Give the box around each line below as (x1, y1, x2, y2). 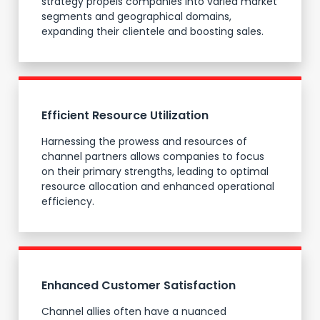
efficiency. (41, 194, 94, 209)
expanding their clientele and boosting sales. (41, 24, 264, 39)
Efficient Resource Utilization (41, 106, 209, 124)
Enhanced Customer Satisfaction (41, 276, 236, 294)
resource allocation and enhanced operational (41, 179, 274, 194)
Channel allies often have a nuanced (41, 304, 226, 319)
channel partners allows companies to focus (41, 149, 264, 164)
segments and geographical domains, (41, 9, 231, 24)
